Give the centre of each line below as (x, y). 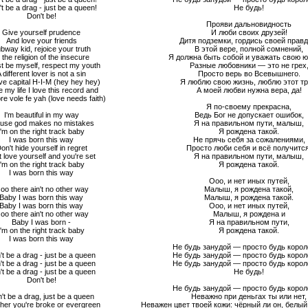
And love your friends (41, 41)
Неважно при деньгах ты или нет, (249, 296)
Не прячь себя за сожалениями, (249, 140)
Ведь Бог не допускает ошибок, (249, 115)
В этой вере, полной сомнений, (249, 49)
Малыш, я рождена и (249, 214)
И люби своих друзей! (249, 32)
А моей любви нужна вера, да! (249, 90)
